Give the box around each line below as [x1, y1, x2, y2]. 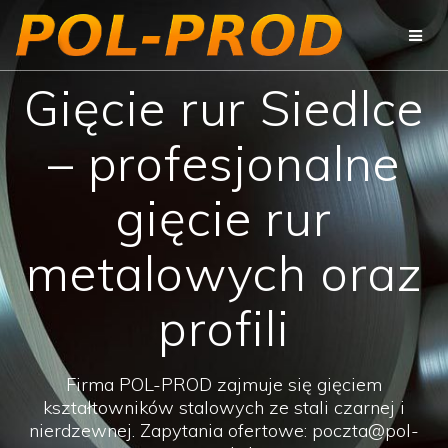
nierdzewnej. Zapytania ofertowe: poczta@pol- [29, 418, 419, 442]
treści [223, 42, 258, 61]
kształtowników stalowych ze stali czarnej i [43, 395, 405, 419]
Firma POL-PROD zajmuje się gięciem [66, 372, 382, 396]
